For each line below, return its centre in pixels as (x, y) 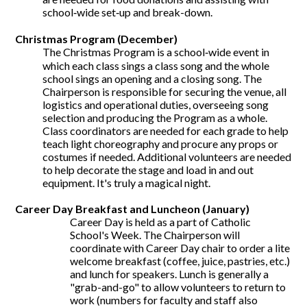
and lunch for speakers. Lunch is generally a (170, 274)
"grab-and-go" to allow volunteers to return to (178, 287)
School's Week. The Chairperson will (155, 235)
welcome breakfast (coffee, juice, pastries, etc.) (180, 261)
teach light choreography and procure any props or (161, 144)
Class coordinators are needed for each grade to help (166, 131)
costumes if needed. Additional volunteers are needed (167, 157)
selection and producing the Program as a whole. (155, 118)
